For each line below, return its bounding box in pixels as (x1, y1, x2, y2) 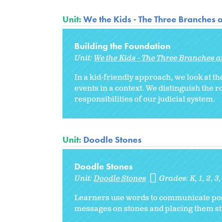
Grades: (159, 173, 190, 184)
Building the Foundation (74, 40, 170, 52)
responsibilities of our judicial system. (74, 94, 217, 105)
